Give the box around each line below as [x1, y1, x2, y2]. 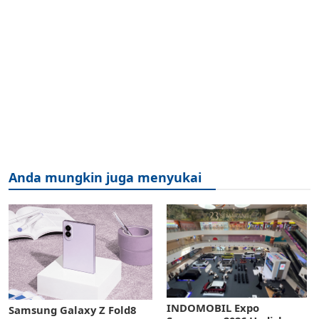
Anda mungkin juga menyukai [9, 168, 202, 186]
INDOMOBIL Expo [167, 300, 259, 315]
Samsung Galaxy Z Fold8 [9, 303, 136, 318]
